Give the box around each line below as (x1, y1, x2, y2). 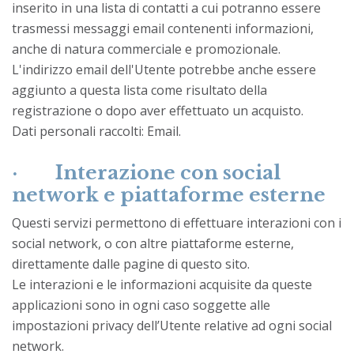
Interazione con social (55, 160, 281, 184)
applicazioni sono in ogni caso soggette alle (12, 296, 270, 314)
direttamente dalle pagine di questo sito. (12, 254, 250, 273)
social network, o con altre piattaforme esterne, (12, 234, 294, 252)
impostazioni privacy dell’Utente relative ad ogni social (12, 316, 332, 334)
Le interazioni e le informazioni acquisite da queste (12, 275, 312, 293)
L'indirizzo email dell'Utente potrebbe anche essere (12, 60, 316, 78)
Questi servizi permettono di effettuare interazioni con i (12, 213, 341, 232)
